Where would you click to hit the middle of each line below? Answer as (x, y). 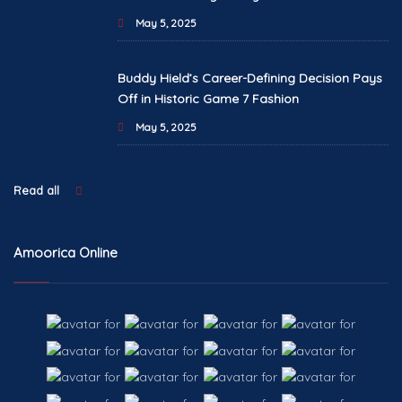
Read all (38, 191)
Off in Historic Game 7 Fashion (208, 99)
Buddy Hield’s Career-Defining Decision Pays (249, 79)
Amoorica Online (66, 253)
